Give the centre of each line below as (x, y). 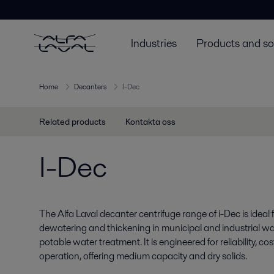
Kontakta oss (150, 122)
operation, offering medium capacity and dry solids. (143, 256)
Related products (72, 122)
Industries (154, 43)
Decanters (90, 87)
